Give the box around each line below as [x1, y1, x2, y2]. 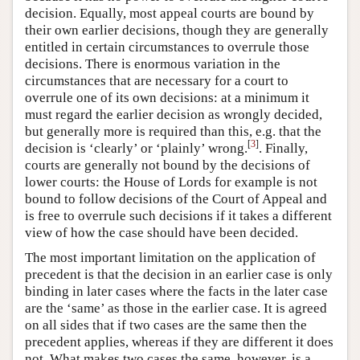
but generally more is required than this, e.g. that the [25, 123, 321, 139]
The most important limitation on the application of [25, 249, 316, 265]
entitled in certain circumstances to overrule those [25, 39, 309, 55]
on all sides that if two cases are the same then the [25, 317, 307, 333]
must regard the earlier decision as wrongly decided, [25, 106, 322, 122]
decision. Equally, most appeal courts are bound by [25, 5, 314, 21]
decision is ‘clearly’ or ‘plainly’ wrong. [25, 140, 247, 156]
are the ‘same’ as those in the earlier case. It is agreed [25, 300, 327, 316]
